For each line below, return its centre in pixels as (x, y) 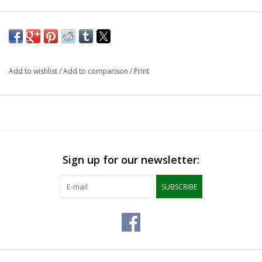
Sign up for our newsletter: (131, 160)
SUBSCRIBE (179, 187)
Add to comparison (96, 71)
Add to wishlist (34, 71)
